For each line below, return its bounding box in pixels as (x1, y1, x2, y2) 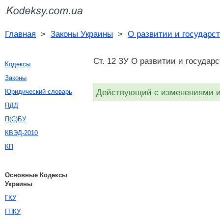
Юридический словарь (5, 88, 72, 95)
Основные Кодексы (5, 171, 67, 179)
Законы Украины (51, 29, 113, 39)
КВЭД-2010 (5, 129, 38, 137)
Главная (5, 29, 36, 39)
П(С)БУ (5, 115, 26, 123)
